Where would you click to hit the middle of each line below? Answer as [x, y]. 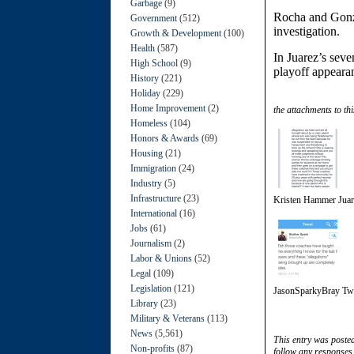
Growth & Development [176, 33]
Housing [147, 153]
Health [143, 48]
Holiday [145, 93]
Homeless [149, 123]
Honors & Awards [165, 138]
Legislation [151, 288]
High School [154, 63]
